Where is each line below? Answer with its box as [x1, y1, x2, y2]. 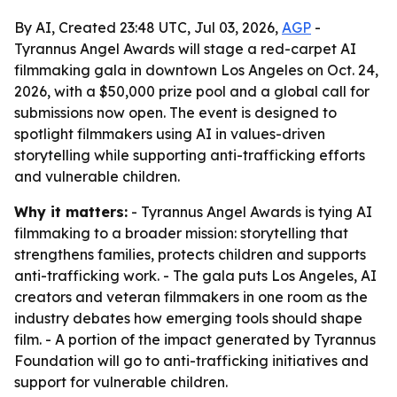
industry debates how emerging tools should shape [14, 309, 362, 327]
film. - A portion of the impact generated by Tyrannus [14, 331, 376, 348]
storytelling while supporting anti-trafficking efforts [14, 146, 365, 164]
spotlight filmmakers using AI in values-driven [14, 125, 325, 143]
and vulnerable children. [14, 167, 180, 185]
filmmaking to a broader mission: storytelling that [14, 224, 348, 242]
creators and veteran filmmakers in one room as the [14, 288, 368, 306]
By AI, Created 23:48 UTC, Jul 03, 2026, [14, 19, 282, 36]
